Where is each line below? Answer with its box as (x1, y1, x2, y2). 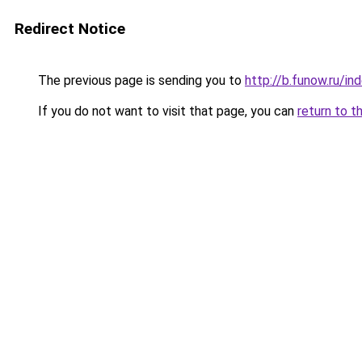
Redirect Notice (15, 19, 125, 38)
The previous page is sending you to (35, 73, 245, 88)
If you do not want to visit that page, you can (35, 103, 297, 119)
